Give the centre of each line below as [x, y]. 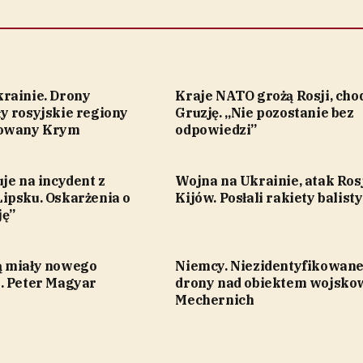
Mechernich [215, 300]
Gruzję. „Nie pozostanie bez [265, 113]
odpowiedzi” [216, 130]
